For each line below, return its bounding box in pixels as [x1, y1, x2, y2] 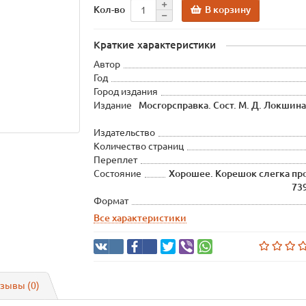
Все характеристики [94, 212, 187, 223]
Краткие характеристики [94, 39, 217, 51]
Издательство [94, 127, 156, 138]
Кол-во [94, 3, 126, 15]
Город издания [94, 86, 158, 97]
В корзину [205, 3, 251, 15]
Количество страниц [94, 141, 184, 152]
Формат [94, 195, 129, 206]
